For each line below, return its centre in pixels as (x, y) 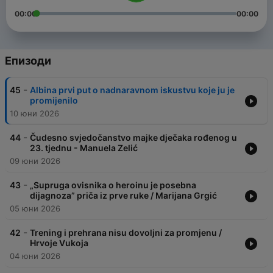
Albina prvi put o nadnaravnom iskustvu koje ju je (132, 90)
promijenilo (54, 101)
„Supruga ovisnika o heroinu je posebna (113, 185)
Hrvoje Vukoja (59, 243)
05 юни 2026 (35, 209)
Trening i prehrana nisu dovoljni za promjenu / (126, 233)
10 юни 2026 (34, 114)
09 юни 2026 (35, 161)
